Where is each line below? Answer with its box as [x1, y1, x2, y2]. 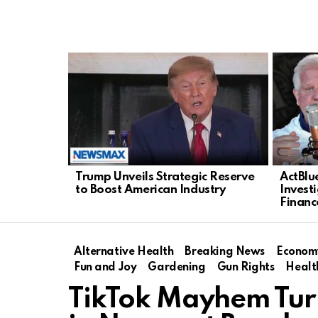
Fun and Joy [74, 261, 137, 273]
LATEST [68, 55, 104, 64]
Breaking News [185, 246, 265, 258]
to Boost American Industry [75, 183, 226, 196]
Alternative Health [74, 246, 174, 258]
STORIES [68, 65, 110, 75]
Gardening [148, 261, 206, 273]
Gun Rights [216, 261, 275, 273]
